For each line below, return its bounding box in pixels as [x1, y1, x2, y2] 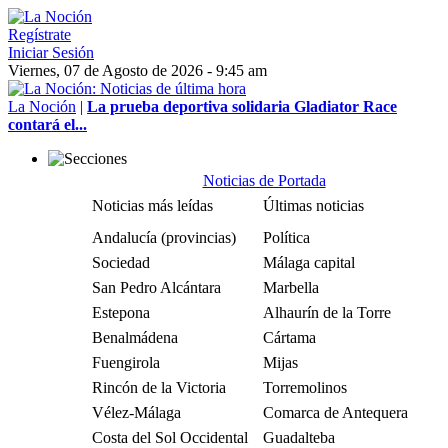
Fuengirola [92, 354, 160, 371]
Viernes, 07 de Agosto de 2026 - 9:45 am [8, 62, 267, 79]
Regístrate [8, 26, 71, 43]
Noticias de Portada [202, 172, 326, 189]
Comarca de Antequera [263, 404, 408, 421]
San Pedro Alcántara [92, 279, 221, 296]
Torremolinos [263, 379, 347, 396]
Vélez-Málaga [92, 404, 181, 421]
